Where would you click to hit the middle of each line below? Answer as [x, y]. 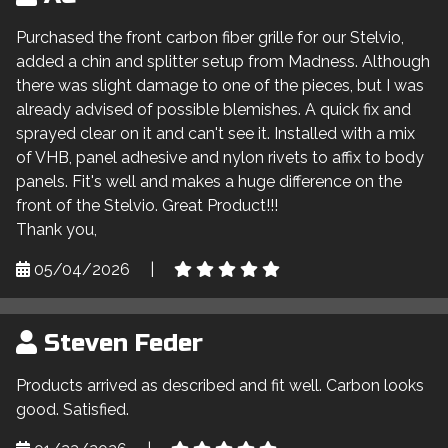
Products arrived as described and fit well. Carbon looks [220, 385]
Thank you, [56, 229]
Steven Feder [120, 343]
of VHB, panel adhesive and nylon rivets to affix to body [220, 157]
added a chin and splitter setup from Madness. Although [223, 61]
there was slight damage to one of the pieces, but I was [220, 85]
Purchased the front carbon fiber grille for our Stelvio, [210, 37]
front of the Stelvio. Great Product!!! [147, 205]
